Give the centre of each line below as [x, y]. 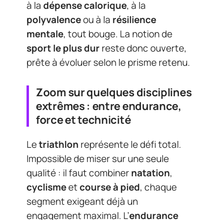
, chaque [158, 187]
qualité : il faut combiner [79, 173]
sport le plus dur [63, 48]
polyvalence [54, 19]
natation [151, 173]
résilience [134, 19]
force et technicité [83, 120]
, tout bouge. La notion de [118, 34]
